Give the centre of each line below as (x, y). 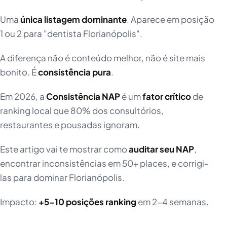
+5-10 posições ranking (87, 202)
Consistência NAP (83, 97)
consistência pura (74, 72)
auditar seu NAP (161, 149)
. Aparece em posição (171, 20)
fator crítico (167, 97)
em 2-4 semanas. (173, 202)
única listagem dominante (73, 20)
